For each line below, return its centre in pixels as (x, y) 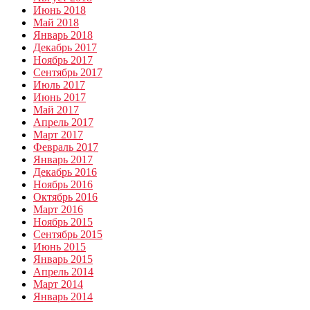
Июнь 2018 (60, 10)
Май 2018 (56, 23)
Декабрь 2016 (65, 172)
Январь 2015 (63, 259)
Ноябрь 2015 (63, 222)
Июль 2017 (59, 85)
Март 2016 (58, 210)
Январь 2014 (63, 297)
